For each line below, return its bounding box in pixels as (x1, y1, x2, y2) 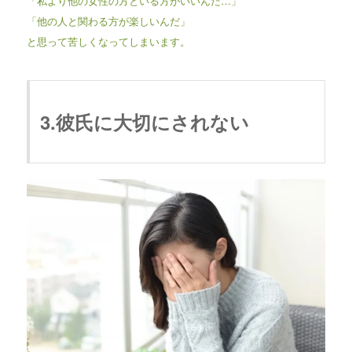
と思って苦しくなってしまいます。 (26, 33, 190, 49)
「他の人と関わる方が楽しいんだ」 (26, 13, 190, 28)
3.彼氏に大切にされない (39, 108, 249, 135)
